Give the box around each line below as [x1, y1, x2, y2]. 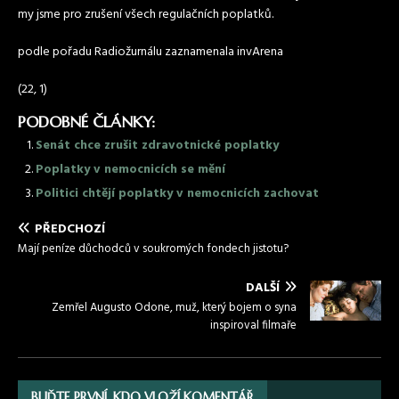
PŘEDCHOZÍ [35, 219, 105, 240]
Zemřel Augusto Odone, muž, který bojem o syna [52, 298, 297, 317]
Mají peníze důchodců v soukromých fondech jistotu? [18, 240, 289, 258]
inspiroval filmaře [210, 316, 297, 335]
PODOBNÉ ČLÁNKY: [18, 112, 155, 132]
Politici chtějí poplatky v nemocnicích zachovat [36, 183, 319, 204]
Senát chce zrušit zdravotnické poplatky [36, 135, 279, 156]
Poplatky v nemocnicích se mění [36, 159, 225, 180]
